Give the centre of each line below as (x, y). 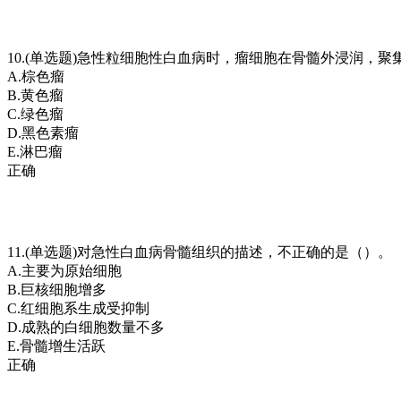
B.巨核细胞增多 (57, 289)
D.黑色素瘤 (43, 132)
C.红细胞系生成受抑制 (78, 308)
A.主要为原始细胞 (64, 270)
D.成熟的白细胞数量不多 (86, 327)
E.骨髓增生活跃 (56, 346)
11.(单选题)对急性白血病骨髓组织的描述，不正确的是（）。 (200, 252)
